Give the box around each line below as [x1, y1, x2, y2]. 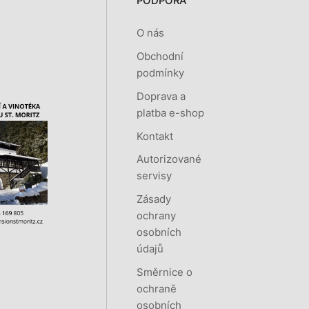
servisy [136, 169, 172, 183]
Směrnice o [136, 266, 192, 279]
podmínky [136, 66, 184, 79]
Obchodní [136, 49, 183, 63]
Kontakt [136, 129, 173, 143]
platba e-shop [136, 106, 204, 119]
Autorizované [136, 152, 201, 166]
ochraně [136, 282, 177, 296]
